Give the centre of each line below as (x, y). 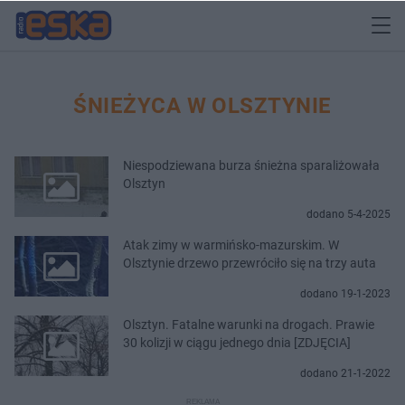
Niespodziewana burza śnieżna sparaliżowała (251, 165)
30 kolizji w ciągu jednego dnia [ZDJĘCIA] (237, 342)
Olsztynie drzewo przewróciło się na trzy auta (250, 263)
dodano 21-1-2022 (345, 373)
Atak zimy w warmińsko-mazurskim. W (231, 245)
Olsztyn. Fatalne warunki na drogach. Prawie (249, 324)
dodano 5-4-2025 (348, 214)
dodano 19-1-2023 (345, 293)
